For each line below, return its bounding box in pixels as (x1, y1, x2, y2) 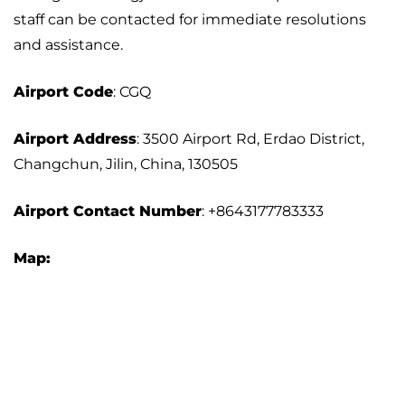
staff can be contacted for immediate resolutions (14, 11, 366, 29)
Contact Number (73, 202, 202, 221)
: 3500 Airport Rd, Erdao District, (137, 130, 364, 148)
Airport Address (14, 130, 137, 148)
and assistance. (14, 36, 127, 54)
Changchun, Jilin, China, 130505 (14, 155, 238, 174)
